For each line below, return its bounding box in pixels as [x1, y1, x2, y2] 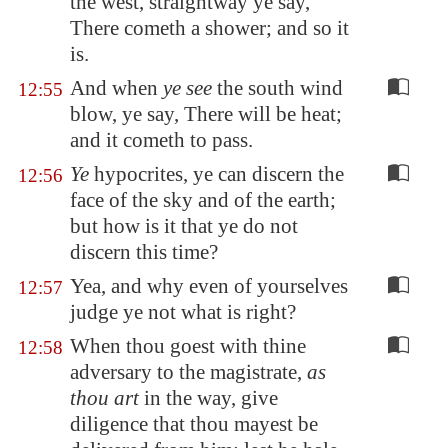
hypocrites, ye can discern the [89, 162, 344, 186]
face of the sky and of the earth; [70, 188, 336, 212]
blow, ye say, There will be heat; [70, 102, 342, 126]
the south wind [212, 76, 343, 100]
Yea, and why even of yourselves [70, 274, 348, 298]
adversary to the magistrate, [70, 360, 307, 384]
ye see [163, 76, 212, 100]
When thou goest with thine [70, 334, 306, 358]
